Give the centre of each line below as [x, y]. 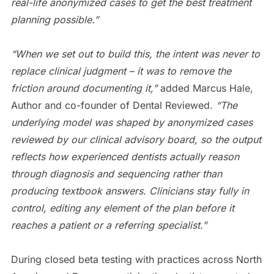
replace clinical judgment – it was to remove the [121, 71]
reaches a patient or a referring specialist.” [109, 225]
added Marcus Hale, [206, 88]
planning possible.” [54, 19]
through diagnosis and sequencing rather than [116, 173]
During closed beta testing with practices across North [136, 259]
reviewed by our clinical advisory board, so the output [136, 139]
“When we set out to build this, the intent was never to [135, 54]
